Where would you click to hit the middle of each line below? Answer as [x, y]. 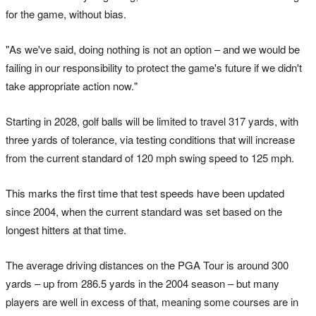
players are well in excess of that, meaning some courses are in [152, 301]
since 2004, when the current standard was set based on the [144, 211]
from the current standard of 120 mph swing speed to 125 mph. [150, 157]
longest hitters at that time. [66, 229]
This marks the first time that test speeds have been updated [145, 193]
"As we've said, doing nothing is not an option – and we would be [153, 49]
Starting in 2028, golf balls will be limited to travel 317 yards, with [152, 121]
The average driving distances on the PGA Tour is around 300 [147, 265]
